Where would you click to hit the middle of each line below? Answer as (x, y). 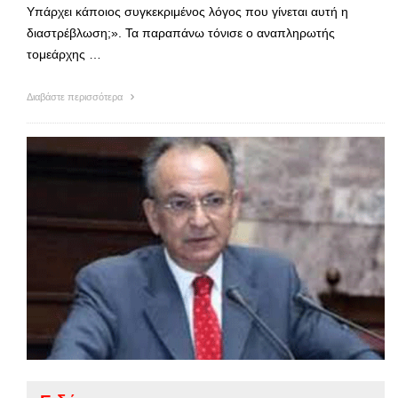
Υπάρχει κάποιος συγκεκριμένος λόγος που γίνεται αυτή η (187, 11)
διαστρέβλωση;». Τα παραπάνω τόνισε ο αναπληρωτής (181, 32)
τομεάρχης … (64, 54)
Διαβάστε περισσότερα (76, 96)
